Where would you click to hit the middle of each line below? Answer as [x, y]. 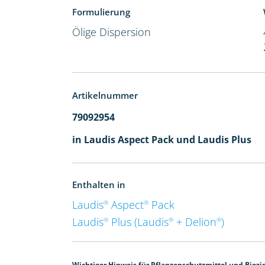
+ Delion [195, 222]
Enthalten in [99, 184]
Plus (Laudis [139, 222]
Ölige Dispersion [112, 32]
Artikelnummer [105, 95]
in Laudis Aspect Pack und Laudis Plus [162, 139]
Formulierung [101, 12]
